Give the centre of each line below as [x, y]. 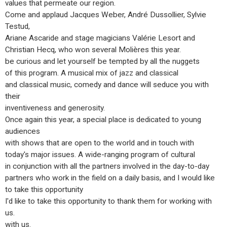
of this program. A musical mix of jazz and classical [92, 73]
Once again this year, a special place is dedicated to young [103, 120]
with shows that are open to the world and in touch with [100, 143]
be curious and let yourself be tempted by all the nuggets [102, 61]
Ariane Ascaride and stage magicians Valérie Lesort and [100, 38]
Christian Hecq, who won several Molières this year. [93, 50]
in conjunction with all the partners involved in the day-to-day [107, 166]
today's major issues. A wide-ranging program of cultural [100, 155]
